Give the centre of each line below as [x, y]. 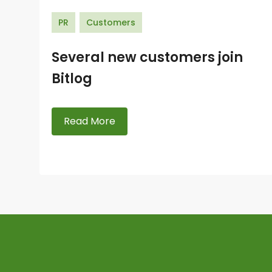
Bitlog [72, 79]
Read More [90, 121]
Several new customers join [147, 57]
